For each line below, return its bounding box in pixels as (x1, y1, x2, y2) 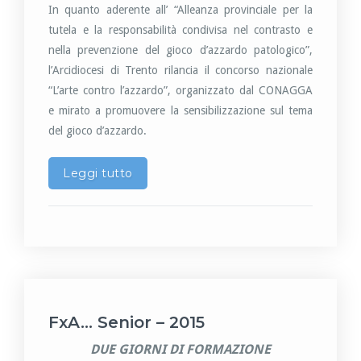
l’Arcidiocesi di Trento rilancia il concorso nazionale (48, 64, 313, 77)
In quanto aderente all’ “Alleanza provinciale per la (48, 3, 313, 16)
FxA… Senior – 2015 (48, 313, 205, 332)
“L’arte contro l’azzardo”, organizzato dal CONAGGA (48, 84, 313, 97)
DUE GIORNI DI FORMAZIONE (90, 342, 271, 357)
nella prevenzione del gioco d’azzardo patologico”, (48, 44, 313, 56)
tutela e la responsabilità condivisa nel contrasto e (48, 23, 313, 36)
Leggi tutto (63, 166, 133, 180)
